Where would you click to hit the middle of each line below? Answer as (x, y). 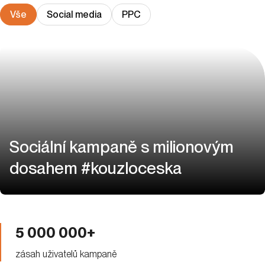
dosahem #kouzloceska (96, 168)
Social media (74, 14)
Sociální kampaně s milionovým (122, 146)
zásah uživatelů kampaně (66, 254)
